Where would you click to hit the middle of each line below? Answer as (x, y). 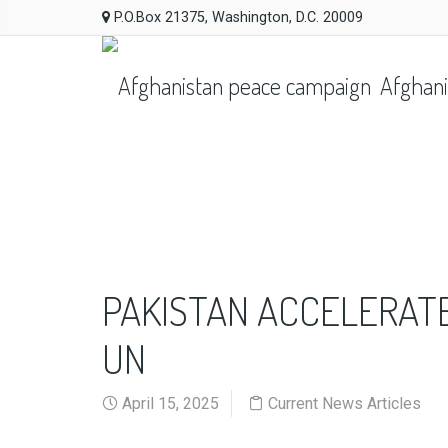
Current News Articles (344, 403)
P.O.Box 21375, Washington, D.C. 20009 (236, 17)
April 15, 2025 (168, 403)
